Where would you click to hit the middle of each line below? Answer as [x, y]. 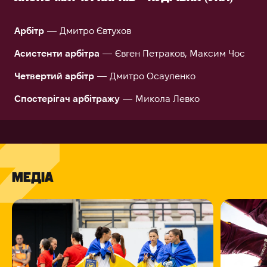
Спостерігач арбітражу [67, 99]
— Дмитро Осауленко [145, 76]
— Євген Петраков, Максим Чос [172, 53]
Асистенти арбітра [57, 53]
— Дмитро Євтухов [88, 31]
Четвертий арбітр [54, 76]
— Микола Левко [160, 99]
